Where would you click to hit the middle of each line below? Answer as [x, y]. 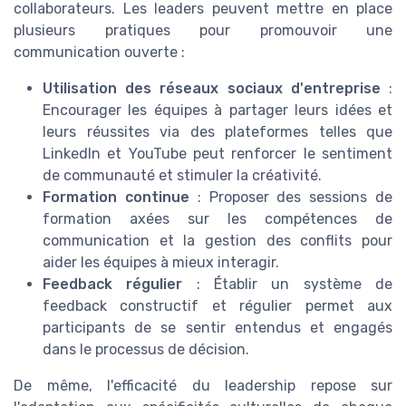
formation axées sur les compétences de [217, 218]
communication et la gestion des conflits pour [217, 240]
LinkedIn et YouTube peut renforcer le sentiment [217, 153]
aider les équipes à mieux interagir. [161, 262]
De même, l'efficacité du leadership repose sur [203, 385]
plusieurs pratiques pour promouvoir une [203, 30]
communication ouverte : [99, 52]
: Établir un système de [288, 284]
